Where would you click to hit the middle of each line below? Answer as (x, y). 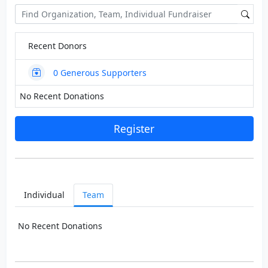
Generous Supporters (102, 72)
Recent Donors (57, 46)
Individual (44, 195)
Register (134, 129)
